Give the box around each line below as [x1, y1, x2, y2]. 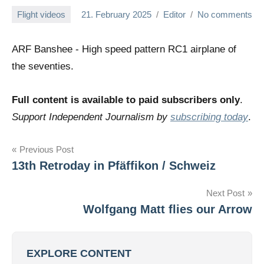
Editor [163, 9, 186, 19]
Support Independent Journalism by [12, 111, 170, 123]
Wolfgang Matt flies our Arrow [83, 203, 252, 216]
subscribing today [170, 111, 248, 123]
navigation [11, 167, 94, 186]
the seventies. [12, 61, 74, 72]
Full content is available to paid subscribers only [12, 94, 240, 106]
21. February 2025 [81, 9, 151, 19]
